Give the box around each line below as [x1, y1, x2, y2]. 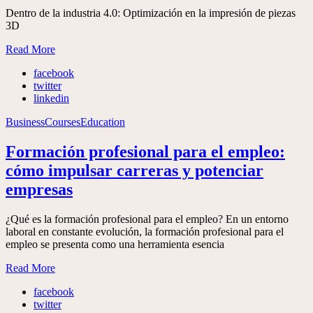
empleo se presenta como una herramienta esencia [6, 238, 224, 250]
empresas [6, 180, 73, 199]
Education [80, 116, 125, 129]
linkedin [34, 92, 69, 105]
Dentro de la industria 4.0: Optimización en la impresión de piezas [6, 7, 296, 20]
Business [6, 116, 45, 129]
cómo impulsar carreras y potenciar [6, 161, 263, 180]
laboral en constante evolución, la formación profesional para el [6, 225, 284, 238]
